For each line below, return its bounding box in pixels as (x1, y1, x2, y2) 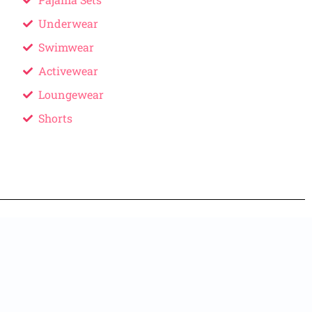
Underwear (38, 16, 99, 31)
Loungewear (38, 87, 104, 102)
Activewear (38, 63, 99, 79)
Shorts (38, 111, 73, 126)
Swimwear (38, 40, 95, 55)
